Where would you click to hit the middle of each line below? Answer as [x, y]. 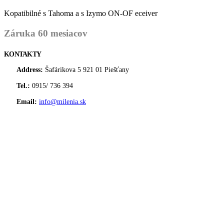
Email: [27, 101]
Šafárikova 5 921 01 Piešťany [87, 69]
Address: [30, 69]
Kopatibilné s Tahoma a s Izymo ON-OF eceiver [81, 13]
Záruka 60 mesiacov [46, 33]
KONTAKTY [23, 54]
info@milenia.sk [62, 101]
